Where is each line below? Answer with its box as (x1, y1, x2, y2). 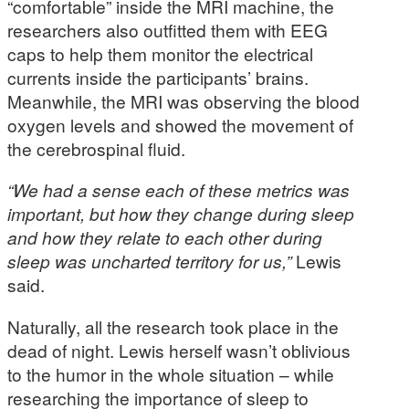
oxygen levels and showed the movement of (7, 112, 353, 138)
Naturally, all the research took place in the (7, 313, 339, 339)
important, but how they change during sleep (7, 201, 354, 226)
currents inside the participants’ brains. (7, 65, 309, 90)
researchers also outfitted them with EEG (7, 17, 328, 43)
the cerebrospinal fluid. (7, 136, 185, 162)
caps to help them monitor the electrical (7, 41, 313, 67)
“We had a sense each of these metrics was (7, 177, 350, 203)
